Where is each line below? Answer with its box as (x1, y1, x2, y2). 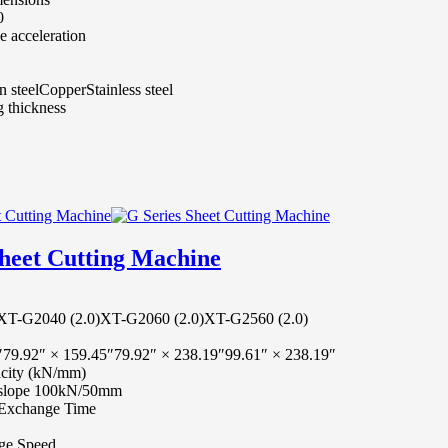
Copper (39, 80, 86, 98)
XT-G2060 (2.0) (100, 309, 204, 327)
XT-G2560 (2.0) (204, 309, 308, 327)
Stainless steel (86, 80, 173, 98)
